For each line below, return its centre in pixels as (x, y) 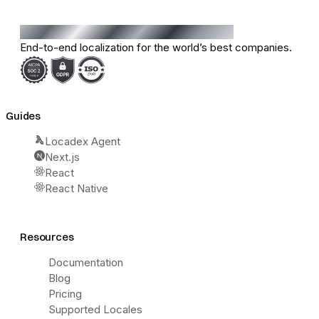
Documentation (86, 262)
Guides (23, 115)
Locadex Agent (83, 141)
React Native (77, 188)
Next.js (62, 157)
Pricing (65, 293)
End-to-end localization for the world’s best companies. (156, 47)
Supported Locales (95, 309)
